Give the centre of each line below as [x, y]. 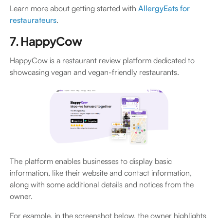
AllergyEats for [164, 9]
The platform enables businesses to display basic [91, 161]
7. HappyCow [46, 41]
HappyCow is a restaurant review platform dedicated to [102, 61]
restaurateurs [33, 20]
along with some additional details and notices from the [102, 185]
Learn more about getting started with [74, 9]
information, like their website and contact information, [101, 173]
